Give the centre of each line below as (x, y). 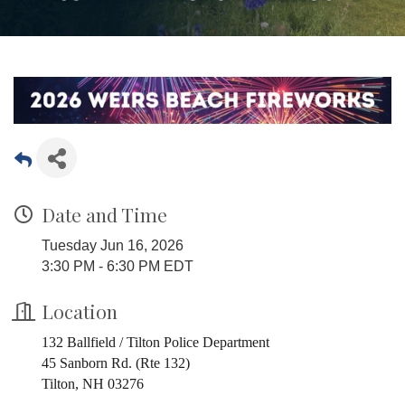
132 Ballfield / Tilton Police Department (155, 343)
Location (80, 311)
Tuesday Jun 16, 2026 (113, 246)
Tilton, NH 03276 (93, 384)
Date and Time (104, 215)
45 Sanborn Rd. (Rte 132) (116, 363)
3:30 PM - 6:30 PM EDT (118, 267)
